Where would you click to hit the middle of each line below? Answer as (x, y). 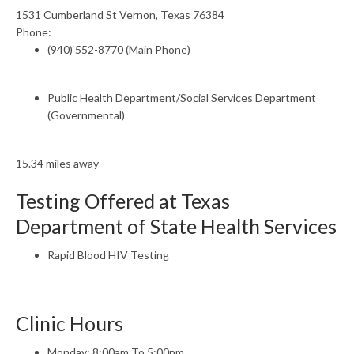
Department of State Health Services (176, 226)
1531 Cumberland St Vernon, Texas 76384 (120, 15)
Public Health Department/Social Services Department (182, 98)
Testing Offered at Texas (123, 201)
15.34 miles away (57, 163)
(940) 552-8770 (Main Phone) (119, 49)
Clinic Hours (70, 323)
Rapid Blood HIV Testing (108, 255)
